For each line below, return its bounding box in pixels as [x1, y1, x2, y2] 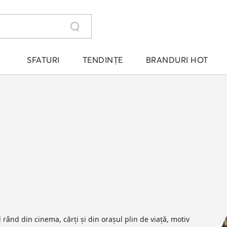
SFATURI [27, 55, 60, 65]
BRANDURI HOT [145, 55, 208, 65]
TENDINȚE [82, 55, 123, 65]
